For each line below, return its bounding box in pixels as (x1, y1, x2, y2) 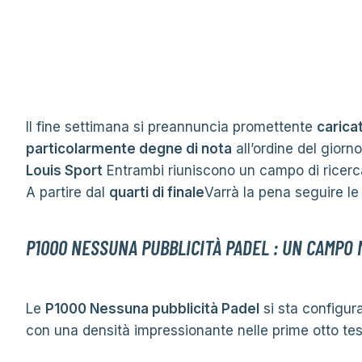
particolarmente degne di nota (26, 141, 232, 157)
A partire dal (26, 184, 109, 200)
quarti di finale (109, 184, 204, 200)
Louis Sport (26, 162, 103, 179)
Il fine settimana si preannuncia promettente (26, 119, 317, 135)
